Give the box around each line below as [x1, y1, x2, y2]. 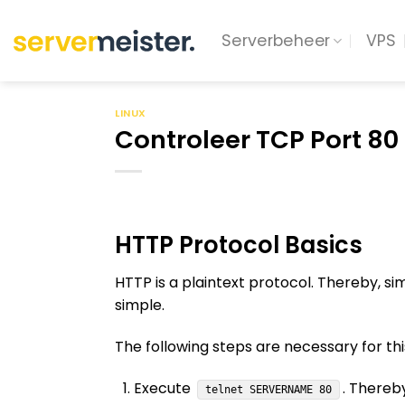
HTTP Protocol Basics [115, 228, 363, 261]
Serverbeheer [221, 30, 331, 52]
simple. [115, 295, 165, 316]
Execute [133, 377, 194, 399]
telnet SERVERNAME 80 [204, 382, 332, 396]
